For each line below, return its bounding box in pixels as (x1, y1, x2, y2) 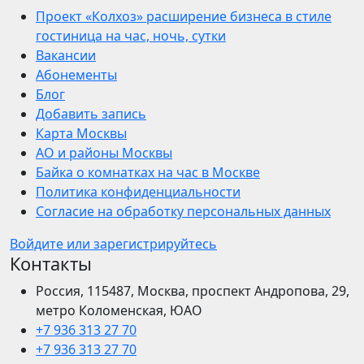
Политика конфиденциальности (36, 183, 240, 201)
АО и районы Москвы (36, 144, 172, 162)
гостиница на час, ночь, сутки (36, 27, 226, 45)
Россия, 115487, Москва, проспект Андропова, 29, (36, 282, 349, 301)
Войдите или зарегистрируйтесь (10, 235, 217, 253)
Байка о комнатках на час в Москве (36, 163, 260, 182)
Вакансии (36, 46, 96, 65)
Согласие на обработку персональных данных (36, 202, 331, 221)
